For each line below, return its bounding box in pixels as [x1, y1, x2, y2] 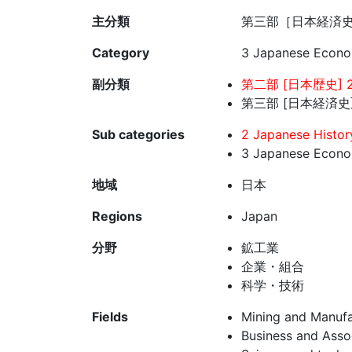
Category [92, 45, 149, 61]
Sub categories [92, 126, 185, 143]
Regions [92, 208, 142, 225]
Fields [92, 309, 128, 325]
